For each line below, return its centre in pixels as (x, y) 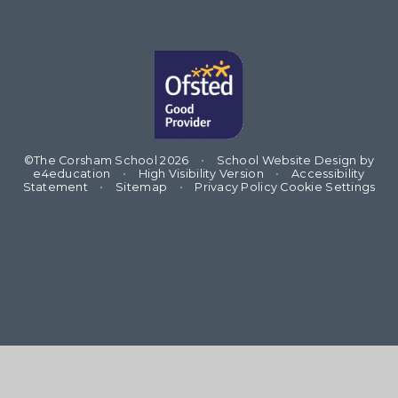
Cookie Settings (328, 187)
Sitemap (142, 187)
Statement (55, 187)
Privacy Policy (236, 187)
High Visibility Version (201, 173)
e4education (72, 173)
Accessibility (328, 173)
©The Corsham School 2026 (107, 160)
